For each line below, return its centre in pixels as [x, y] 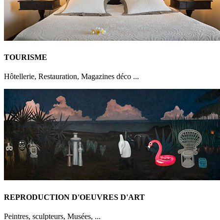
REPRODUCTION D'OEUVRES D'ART [74, 197]
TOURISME [26, 57]
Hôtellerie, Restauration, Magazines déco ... [71, 77]
